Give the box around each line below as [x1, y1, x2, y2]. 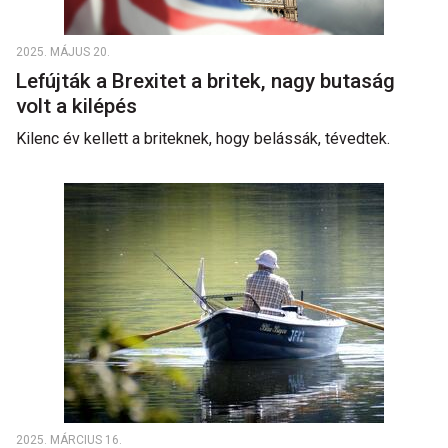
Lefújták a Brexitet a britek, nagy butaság [16, 69, 395, 93]
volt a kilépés [16, 94, 142, 118]
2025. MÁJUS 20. [16, 45, 110, 59]
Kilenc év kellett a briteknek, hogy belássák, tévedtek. [16, 129, 390, 148]
